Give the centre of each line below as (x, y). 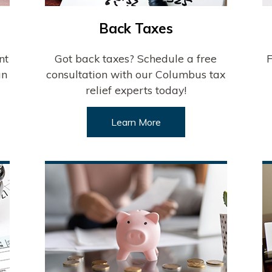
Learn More (136, 122)
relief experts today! (136, 90)
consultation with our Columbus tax (136, 74)
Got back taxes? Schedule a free (136, 59)
